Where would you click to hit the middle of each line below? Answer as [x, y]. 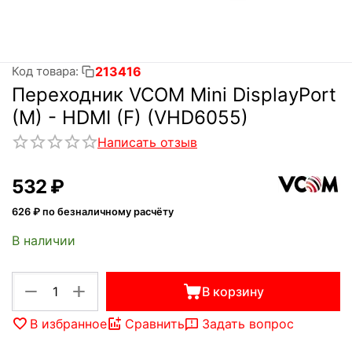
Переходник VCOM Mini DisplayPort [174, 95]
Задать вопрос [248, 323]
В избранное [68, 323]
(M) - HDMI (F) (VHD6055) [130, 117]
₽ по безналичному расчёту [102, 212]
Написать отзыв [147, 142]
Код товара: [45, 71]
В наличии [44, 240]
